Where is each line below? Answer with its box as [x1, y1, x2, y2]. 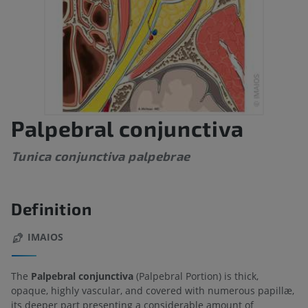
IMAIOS [27, 230, 63, 244]
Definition [11, 199, 92, 219]
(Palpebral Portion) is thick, [136, 269, 258, 283]
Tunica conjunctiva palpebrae [11, 148, 190, 164]
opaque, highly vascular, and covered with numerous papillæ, [11, 283, 294, 297]
